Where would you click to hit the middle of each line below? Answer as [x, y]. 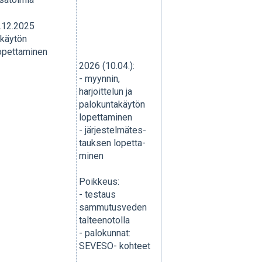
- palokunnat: [104, 233]
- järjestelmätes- [112, 130]
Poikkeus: [99, 182]
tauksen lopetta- [112, 143]
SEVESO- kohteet [114, 246]
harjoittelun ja [105, 91]
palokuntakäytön [112, 104]
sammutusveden [113, 208]
